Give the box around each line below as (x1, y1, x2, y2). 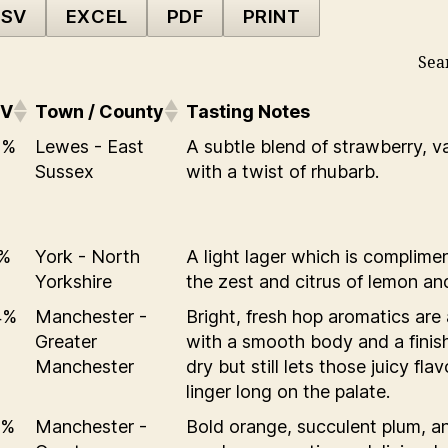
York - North (35, 245, 140, 267)
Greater (35, 330, 97, 352)
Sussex (35, 160, 94, 182)
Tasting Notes (186, 100, 310, 122)
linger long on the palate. (186, 380, 390, 402)
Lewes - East (35, 135, 144, 157)
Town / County (35, 100, 164, 122)
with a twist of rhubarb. (186, 160, 379, 182)
